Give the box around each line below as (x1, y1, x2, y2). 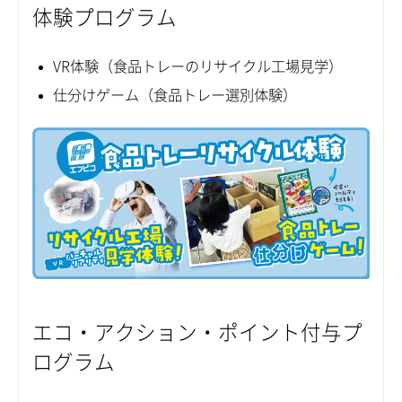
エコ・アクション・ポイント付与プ (32, 321, 363, 343)
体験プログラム (32, 6, 177, 28)
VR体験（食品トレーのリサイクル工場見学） (52, 59, 343, 74)
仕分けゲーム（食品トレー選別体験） (52, 88, 297, 103)
